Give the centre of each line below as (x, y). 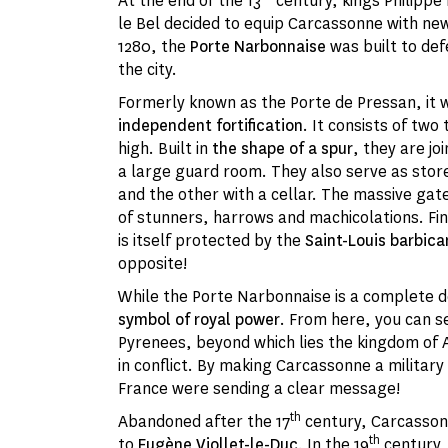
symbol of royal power (199, 320)
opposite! (152, 264)
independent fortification (210, 126)
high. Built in (165, 149)
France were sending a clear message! (259, 389)
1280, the (154, 47)
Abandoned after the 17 (204, 422)
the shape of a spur (282, 149)
